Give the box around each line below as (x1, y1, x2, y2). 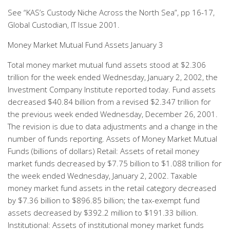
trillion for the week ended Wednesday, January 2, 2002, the (8, 72, 218, 82)
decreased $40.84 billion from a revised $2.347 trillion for (8, 97, 211, 107)
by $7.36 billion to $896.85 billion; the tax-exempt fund (8, 195, 200, 205)
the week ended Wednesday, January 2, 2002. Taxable (8, 170, 197, 181)
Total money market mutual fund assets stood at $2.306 (8, 60, 206, 70)
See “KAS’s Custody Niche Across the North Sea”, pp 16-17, (8, 7, 215, 17)
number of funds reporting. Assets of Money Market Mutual (8, 133, 217, 144)
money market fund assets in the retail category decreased (8, 183, 216, 193)
